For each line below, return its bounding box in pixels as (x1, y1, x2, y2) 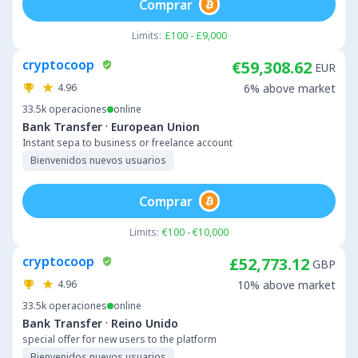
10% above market (237, 277, 336, 292)
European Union (111, 118, 200, 134)
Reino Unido (111, 315, 178, 331)
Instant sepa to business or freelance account (22, 136, 233, 149)
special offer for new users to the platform (22, 332, 217, 346)
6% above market (244, 81, 336, 96)
